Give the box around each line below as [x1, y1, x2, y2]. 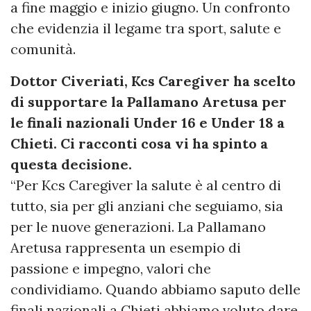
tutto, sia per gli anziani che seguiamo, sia [10, 196, 283, 215]
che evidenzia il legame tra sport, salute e [10, 19, 281, 37]
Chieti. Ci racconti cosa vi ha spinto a [10, 134, 268, 152]
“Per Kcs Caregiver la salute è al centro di [10, 176, 281, 194]
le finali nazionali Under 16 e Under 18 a [10, 113, 285, 131]
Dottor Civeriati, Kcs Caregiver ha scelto [10, 72, 296, 90]
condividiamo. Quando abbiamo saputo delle [10, 280, 301, 298]
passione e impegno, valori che [10, 259, 211, 277]
